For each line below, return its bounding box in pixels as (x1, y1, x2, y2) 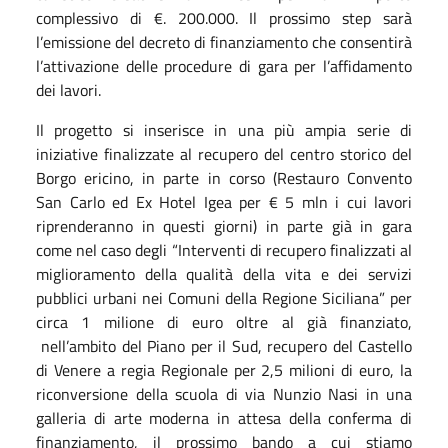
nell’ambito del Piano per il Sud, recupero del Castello (36, 333, 412, 358)
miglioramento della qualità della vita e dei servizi (36, 261, 412, 286)
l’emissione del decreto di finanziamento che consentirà (36, 29, 412, 54)
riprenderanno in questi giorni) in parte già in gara (36, 213, 412, 238)
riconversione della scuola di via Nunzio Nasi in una (36, 381, 412, 406)
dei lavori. (36, 77, 101, 102)
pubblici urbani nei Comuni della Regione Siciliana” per (36, 285, 412, 310)
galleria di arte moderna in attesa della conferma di (36, 405, 412, 430)
